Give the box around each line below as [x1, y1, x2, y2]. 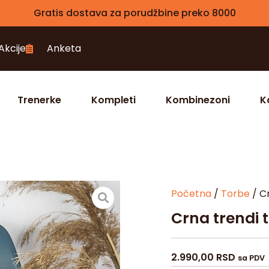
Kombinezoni [166, 93, 230, 107]
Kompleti [91, 93, 136, 107]
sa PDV [237, 253, 265, 264]
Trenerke [17, 93, 61, 107]
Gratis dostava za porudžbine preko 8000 [33, 6, 236, 20]
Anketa [47, 41, 81, 55]
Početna [171, 187, 211, 201]
